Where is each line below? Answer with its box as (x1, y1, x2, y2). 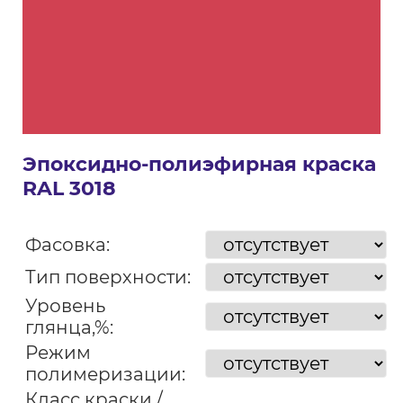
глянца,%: (24, 317, 113, 338)
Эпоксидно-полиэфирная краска (22, 152, 376, 176)
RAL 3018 (22, 176, 116, 201)
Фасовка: (24, 234, 110, 255)
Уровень (24, 295, 105, 317)
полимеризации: (24, 363, 185, 385)
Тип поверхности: (24, 266, 191, 288)
